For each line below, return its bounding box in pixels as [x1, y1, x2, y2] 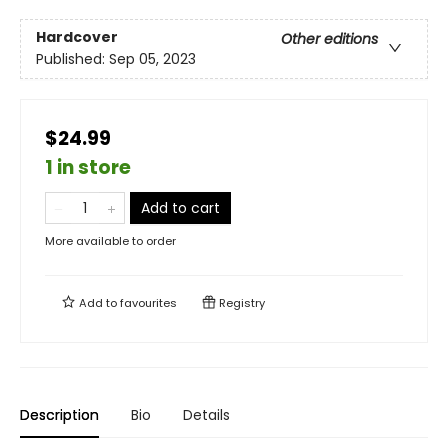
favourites [120, 295, 177, 311]
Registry [216, 295, 265, 311]
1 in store [45, 154, 131, 181]
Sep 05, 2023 [109, 49, 196, 70]
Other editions [281, 29, 378, 50]
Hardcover [36, 27, 118, 48]
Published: [36, 49, 109, 70]
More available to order [45, 233, 176, 249]
